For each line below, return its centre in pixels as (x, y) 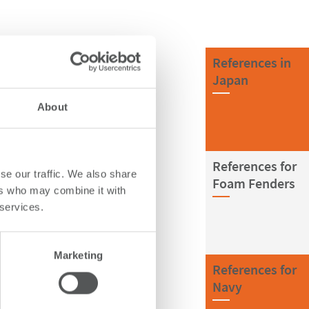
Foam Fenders (254, 183)
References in (252, 62)
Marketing (78, 255)
